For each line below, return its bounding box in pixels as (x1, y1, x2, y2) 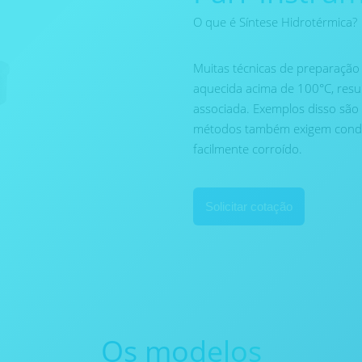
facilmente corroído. (193, 141, 302, 157)
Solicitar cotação (205, 200, 293, 213)
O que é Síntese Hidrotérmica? (193, 14, 357, 30)
